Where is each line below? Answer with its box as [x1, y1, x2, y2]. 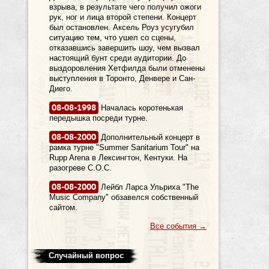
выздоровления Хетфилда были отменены [49, 64, 205, 73]
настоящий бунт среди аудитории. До [49, 53, 186, 62]
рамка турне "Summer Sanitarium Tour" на [49, 143, 199, 152]
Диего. [49, 84, 73, 93]
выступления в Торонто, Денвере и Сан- [49, 74, 195, 83]
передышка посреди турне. [49, 113, 148, 122]
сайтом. [49, 203, 77, 212]
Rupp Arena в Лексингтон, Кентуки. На [49, 153, 187, 162]
